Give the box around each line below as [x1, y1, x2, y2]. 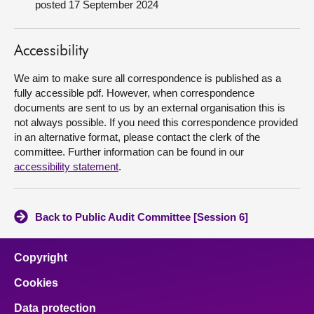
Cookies [14, 277, 58, 289]
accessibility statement [14, 161, 118, 172]
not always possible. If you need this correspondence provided [14, 116, 298, 128]
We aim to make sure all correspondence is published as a [14, 72, 281, 84]
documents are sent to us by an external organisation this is [14, 102, 285, 114]
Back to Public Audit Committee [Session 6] [35, 211, 248, 223]
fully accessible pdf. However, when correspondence [14, 87, 254, 99]
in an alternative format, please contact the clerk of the [14, 131, 260, 143]
